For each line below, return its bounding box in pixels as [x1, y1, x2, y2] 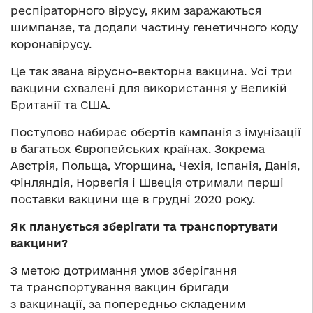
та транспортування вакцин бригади [10, 281, 229, 294]
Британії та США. [10, 99, 110, 112]
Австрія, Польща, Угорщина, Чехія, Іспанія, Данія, [10, 159, 300, 173]
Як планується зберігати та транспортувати [10, 220, 278, 233]
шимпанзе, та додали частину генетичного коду [10, 21, 298, 34]
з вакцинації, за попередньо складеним [10, 298, 246, 311]
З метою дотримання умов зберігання [10, 264, 237, 277]
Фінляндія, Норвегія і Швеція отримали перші [10, 176, 284, 189]
